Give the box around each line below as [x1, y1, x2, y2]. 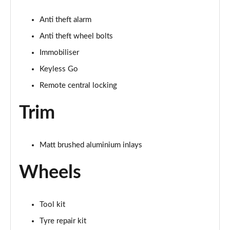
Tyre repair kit [40, 217, 86, 225]
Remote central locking [40, 82, 117, 89]
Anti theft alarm [40, 16, 91, 24]
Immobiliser [40, 49, 79, 56]
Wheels [19, 163, 81, 182]
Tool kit [40, 201, 65, 208]
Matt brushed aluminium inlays [40, 141, 142, 149]
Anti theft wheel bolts [40, 32, 113, 40]
